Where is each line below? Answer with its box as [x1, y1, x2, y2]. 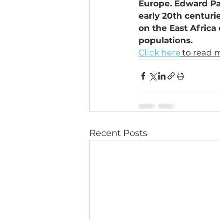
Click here [138, 48, 180, 57]
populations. [138, 35, 192, 45]
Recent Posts [89, 128, 147, 138]
